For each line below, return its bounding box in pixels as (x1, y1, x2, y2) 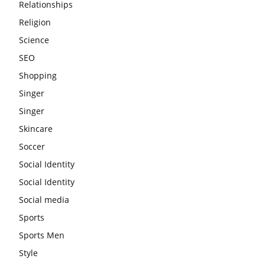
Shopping (19, 69, 57, 81)
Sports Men (19, 229, 64, 241)
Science (19, 34, 49, 46)
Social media (19, 193, 69, 205)
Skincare (19, 122, 53, 134)
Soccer (19, 140, 45, 152)
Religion (19, 16, 51, 28)
